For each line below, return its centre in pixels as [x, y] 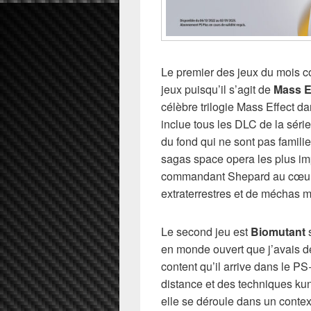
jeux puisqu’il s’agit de [217, 90]
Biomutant [278, 232]
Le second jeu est [206, 232]
